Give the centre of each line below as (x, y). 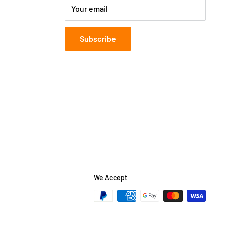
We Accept (110, 177)
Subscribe (98, 38)
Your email (90, 8)
